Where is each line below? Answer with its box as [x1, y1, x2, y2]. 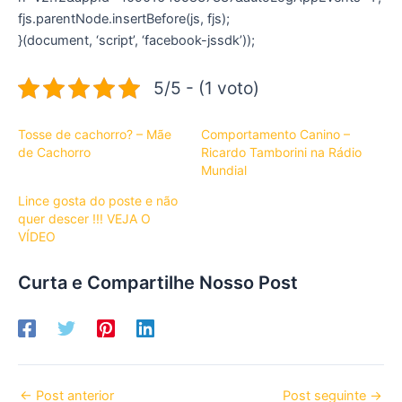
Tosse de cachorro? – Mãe [18, 126, 171, 142]
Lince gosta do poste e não [18, 192, 178, 208]
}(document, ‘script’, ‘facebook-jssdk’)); [18, 32, 255, 49]
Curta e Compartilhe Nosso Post [18, 272, 298, 294]
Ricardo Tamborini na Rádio [201, 144, 362, 160]
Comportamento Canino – [201, 126, 350, 142]
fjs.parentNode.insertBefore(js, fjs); [18, 11, 230, 28]
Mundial [201, 162, 247, 178]
